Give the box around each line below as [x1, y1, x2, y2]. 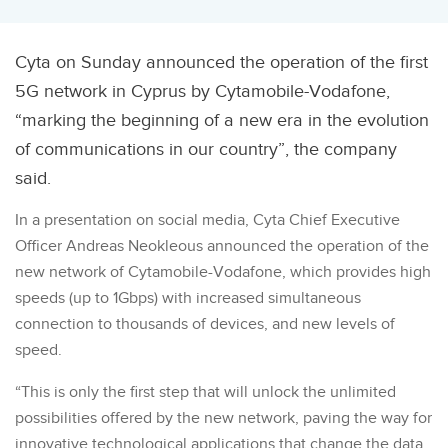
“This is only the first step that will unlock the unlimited [15, 382, 396, 402]
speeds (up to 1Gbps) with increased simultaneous [15, 288, 361, 308]
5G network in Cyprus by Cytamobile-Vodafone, [15, 80, 390, 102]
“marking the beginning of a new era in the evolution [15, 109, 429, 131]
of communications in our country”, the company [15, 138, 397, 160]
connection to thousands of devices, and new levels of [15, 314, 395, 334]
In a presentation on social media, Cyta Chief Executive [15, 210, 400, 230]
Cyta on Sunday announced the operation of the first [15, 51, 428, 73]
